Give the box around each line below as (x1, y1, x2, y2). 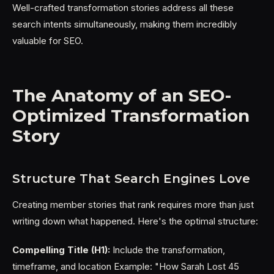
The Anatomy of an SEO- (12, 85, 231, 106)
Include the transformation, (110, 244, 225, 256)
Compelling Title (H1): (12, 244, 110, 256)
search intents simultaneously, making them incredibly (12, 18, 237, 30)
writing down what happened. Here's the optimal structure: (12, 215, 258, 227)
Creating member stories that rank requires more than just (12, 199, 254, 210)
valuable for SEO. (12, 35, 83, 46)
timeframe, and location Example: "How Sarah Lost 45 (12, 261, 239, 272)
